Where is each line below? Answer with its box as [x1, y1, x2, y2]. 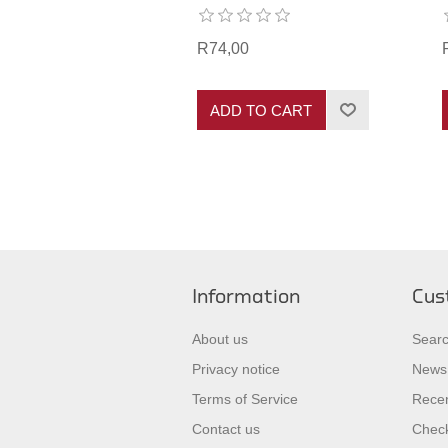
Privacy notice [192, 361, 280, 378]
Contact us [192, 421, 260, 438]
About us [192, 331, 248, 348]
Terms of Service [192, 391, 298, 408]
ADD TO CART [210, 101, 313, 119]
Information [192, 287, 300, 308]
